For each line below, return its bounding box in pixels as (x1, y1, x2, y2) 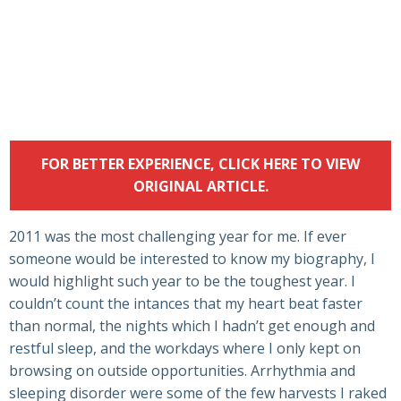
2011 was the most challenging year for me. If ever (9, 226, 346, 247)
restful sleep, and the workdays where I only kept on (9, 338, 361, 359)
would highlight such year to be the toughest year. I (9, 271, 355, 292)
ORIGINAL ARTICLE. (132, 176, 269, 197)
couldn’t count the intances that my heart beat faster (9, 294, 363, 314)
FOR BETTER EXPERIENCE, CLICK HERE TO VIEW (41, 154, 360, 175)
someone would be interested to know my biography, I (9, 249, 375, 269)
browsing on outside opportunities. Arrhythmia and (9, 361, 355, 381)
